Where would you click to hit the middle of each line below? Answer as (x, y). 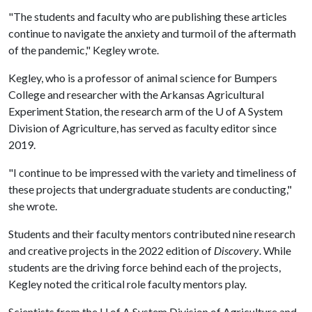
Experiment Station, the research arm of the (112, 111)
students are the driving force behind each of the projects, (145, 267)
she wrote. (33, 206)
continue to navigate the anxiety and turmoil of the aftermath (152, 33)
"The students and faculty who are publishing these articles (148, 16)
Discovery (236, 250)
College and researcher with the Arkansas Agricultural (136, 94)
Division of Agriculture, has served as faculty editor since (142, 128)
